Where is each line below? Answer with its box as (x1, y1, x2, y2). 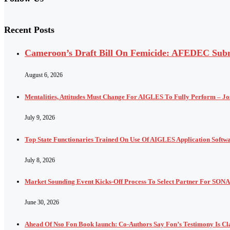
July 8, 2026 (25, 156, 55, 164)
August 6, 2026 (25, 71, 63, 79)
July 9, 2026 (25, 113, 55, 121)
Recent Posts (4, 24, 54, 35)
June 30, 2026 (25, 199, 59, 206)
